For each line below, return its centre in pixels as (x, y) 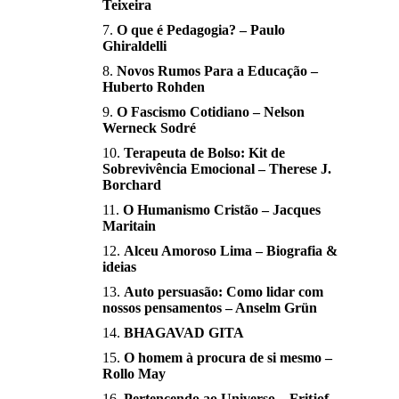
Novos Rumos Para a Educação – (217, 71)
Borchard (132, 185)
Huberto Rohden (154, 87)
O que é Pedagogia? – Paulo (201, 30)
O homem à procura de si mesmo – (228, 358)
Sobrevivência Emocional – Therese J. (217, 169)
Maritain (129, 226)
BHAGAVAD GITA (184, 333)
